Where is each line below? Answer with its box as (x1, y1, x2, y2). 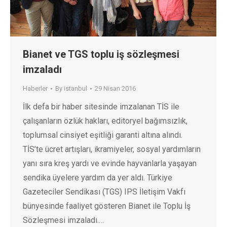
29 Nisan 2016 (95, 85, 136, 93)
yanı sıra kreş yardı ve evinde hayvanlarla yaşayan (23, 159, 197, 169)
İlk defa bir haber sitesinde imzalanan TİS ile (23, 102, 179, 112)
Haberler (23, 85, 48, 93)
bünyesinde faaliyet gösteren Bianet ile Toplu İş (23, 201, 191, 211)
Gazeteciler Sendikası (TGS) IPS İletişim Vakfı (23, 187, 185, 197)
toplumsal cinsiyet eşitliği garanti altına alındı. (23, 130, 182, 140)
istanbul (64, 85, 87, 93)
